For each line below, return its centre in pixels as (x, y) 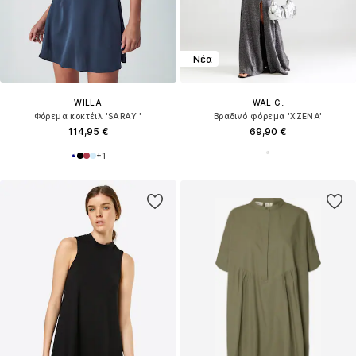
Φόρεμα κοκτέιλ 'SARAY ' (88, 116)
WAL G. (268, 103)
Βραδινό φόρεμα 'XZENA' (268, 116)
